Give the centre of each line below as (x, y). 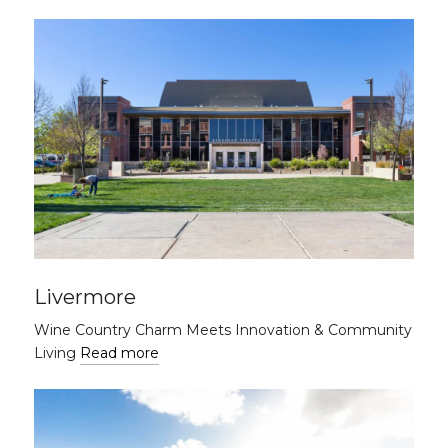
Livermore (85, 297)
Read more (119, 353)
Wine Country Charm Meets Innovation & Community (223, 330)
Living (57, 353)
